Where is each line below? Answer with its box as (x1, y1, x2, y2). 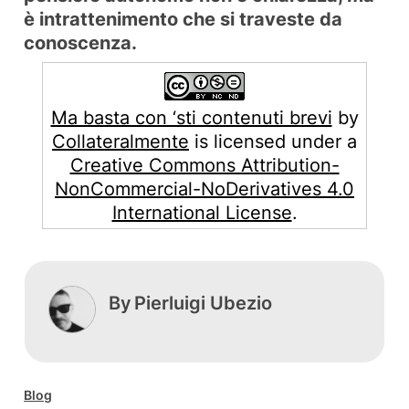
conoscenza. (24, 32, 138, 55)
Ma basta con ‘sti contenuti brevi (50, 107, 332, 130)
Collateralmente (52, 131, 189, 153)
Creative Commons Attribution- (69, 154, 340, 177)
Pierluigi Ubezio (133, 292, 272, 315)
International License (111, 202, 292, 225)
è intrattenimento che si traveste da (24, 8, 343, 31)
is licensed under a (189, 131, 357, 153)
